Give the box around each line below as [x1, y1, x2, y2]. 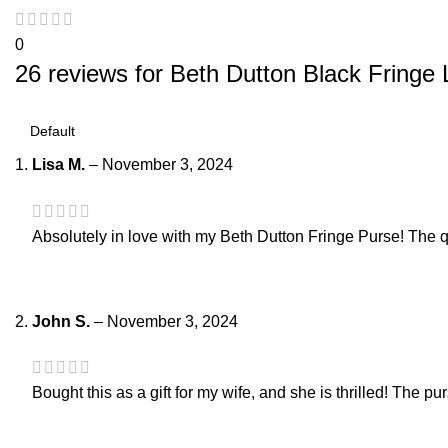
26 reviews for [15, 60, 170, 88]
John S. [32, 312, 94, 330]
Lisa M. [32, 156, 89, 174]
